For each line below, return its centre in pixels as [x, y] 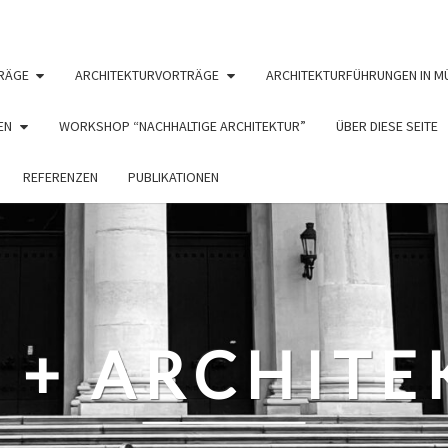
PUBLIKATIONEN [173, 177]
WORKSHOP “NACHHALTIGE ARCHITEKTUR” [182, 126]
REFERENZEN [60, 177]
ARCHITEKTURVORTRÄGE [147, 75]
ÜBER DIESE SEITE [386, 126]
